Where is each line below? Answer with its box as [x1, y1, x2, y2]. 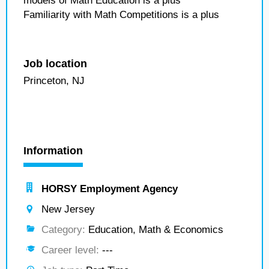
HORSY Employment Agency [41, 183, 178, 195]
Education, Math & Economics [85, 224, 223, 235]
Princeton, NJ [23, 75, 85, 86]
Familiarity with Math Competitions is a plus [23, 9, 219, 20]
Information [23, 145, 83, 157]
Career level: [41, 244, 99, 256]
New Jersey [41, 204, 95, 215]
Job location [23, 58, 87, 70]
